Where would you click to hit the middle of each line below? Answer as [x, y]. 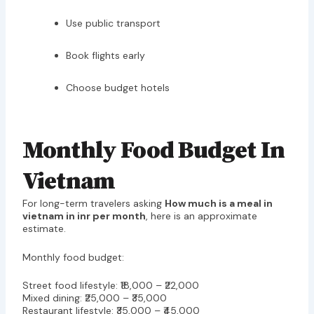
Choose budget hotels [117, 88]
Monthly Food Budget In [153, 151]
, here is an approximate [201, 216]
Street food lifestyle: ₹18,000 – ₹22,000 [110, 286]
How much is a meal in [218, 204]
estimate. [44, 229]
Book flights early [105, 56]
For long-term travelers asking [93, 204]
